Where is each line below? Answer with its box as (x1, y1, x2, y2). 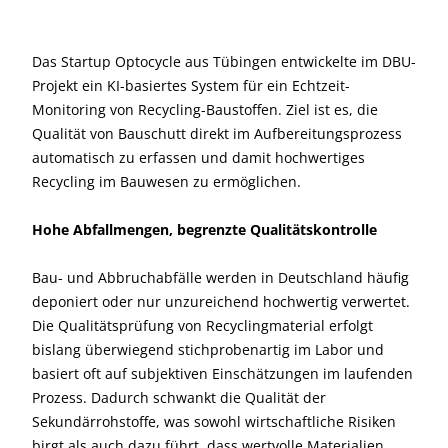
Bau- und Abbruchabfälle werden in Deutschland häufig (32, 268, 409, 287)
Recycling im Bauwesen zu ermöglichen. (32, 172, 301, 191)
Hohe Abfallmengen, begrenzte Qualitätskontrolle (32, 220, 377, 239)
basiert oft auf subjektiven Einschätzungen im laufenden (32, 364, 413, 383)
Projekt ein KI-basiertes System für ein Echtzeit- (32, 76, 350, 95)
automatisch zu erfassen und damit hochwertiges (32, 148, 365, 167)
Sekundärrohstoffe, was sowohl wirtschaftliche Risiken (32, 412, 396, 431)
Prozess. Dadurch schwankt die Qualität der (32, 388, 326, 407)
